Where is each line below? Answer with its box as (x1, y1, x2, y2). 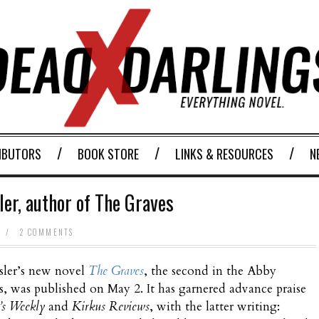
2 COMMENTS (20, 226, 74, 239)
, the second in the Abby (144, 263, 277, 280)
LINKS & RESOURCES (175, 145, 273, 164)
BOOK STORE (78, 145, 139, 164)
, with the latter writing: (150, 298, 281, 315)
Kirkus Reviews (72, 298, 150, 315)
